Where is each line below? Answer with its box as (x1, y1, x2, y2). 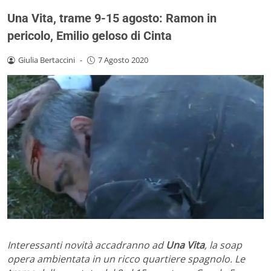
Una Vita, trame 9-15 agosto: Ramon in (7, 10, 217, 25)
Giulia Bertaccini (18, 54, 75, 65)
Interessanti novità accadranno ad (7, 238, 166, 252)
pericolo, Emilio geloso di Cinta (7, 28, 172, 43)
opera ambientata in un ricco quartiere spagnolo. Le (7, 252, 245, 266)
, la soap (204, 238, 242, 252)
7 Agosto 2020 (97, 54, 148, 65)
